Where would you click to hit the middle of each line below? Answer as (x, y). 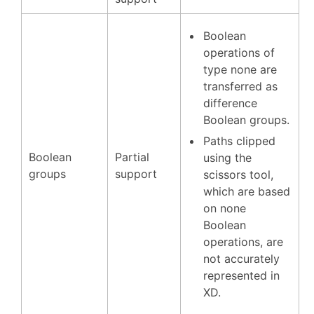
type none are (240, 69)
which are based (247, 191)
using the (227, 158)
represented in (241, 275)
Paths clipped (239, 141)
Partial (132, 157)
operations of (239, 53)
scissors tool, (238, 175)
